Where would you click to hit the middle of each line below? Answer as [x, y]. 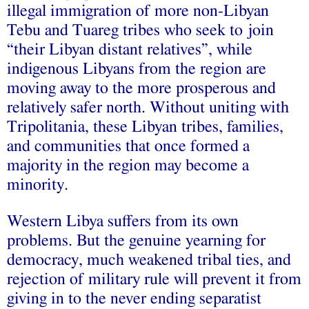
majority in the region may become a [128, 165]
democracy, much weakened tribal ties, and [149, 260]
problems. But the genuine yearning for [136, 240]
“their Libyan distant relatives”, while [130, 49]
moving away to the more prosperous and [141, 88]
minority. [38, 185]
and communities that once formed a [128, 146]
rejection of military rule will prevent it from [154, 279]
